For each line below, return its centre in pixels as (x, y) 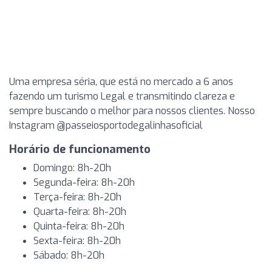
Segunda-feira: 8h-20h (84, 182)
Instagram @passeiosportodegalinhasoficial (106, 125)
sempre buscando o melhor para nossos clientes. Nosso (132, 111)
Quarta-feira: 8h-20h (80, 212)
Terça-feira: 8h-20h (77, 197)
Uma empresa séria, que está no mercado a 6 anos (121, 82)
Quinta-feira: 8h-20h (79, 226)
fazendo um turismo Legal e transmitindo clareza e (122, 96)
